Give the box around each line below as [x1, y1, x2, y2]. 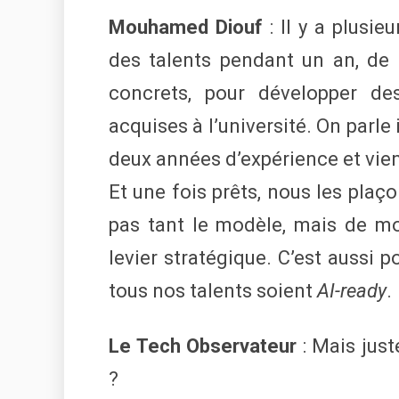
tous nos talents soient [109, 280, 317, 303]
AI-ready [317, 280, 387, 303]
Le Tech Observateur [109, 335, 297, 358]
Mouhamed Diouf [109, 16, 263, 39]
